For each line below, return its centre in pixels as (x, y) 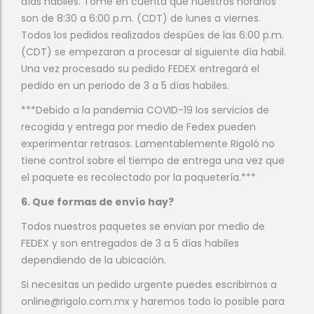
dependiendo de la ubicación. (94, 260)
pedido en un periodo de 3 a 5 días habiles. (125, 86)
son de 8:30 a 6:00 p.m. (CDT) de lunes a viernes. (141, 18)
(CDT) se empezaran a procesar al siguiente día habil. (153, 52)
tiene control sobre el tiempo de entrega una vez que (153, 161)
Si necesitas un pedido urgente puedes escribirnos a (149, 285)
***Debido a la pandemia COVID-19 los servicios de (145, 110)
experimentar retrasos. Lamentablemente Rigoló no (148, 144)
